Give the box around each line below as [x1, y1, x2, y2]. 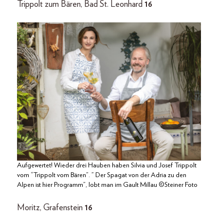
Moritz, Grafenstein [17, 203, 83, 212]
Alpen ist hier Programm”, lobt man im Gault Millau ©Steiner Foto [17, 181, 198, 188]
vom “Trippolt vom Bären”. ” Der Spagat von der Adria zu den [17, 171, 186, 179]
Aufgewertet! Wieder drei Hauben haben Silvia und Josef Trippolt [17, 162, 197, 169]
